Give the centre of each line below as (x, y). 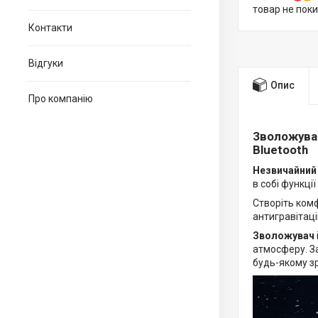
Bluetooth (280, 150)
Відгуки (46, 63)
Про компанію (61, 99)
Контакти (50, 28)
